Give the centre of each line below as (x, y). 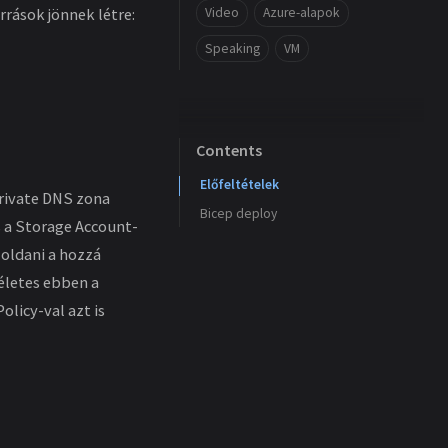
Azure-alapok (301, 12)
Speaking (232, 48)
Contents (229, 150)
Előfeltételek (239, 184)
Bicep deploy (238, 213)
